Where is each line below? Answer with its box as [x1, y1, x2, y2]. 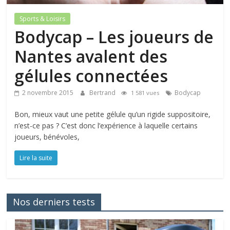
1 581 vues [129, 88, 161, 97]
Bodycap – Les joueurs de [14, 25, 214, 48]
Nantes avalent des [14, 45, 168, 67]
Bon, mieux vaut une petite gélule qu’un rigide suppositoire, [14, 109, 211, 119]
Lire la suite [20, 153, 53, 162]
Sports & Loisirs [20, 14, 66, 23]
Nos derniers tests [13, 195, 95, 208]
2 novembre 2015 [22, 88, 74, 97]
